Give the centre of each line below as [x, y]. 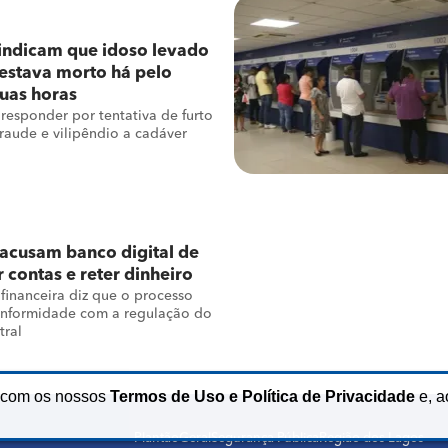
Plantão [156, 438]
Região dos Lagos [371, 438]
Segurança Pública [265, 438]
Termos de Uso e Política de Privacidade [262, 396]
